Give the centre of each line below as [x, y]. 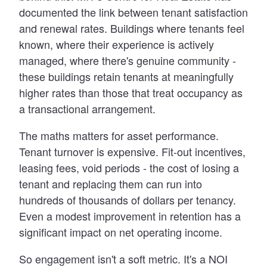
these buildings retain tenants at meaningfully [126, 76]
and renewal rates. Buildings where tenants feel [132, 28]
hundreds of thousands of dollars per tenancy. [128, 199]
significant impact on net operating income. [121, 232]
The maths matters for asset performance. [119, 135]
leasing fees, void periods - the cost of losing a [129, 167]
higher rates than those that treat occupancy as [131, 92]
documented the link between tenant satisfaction [133, 12]
